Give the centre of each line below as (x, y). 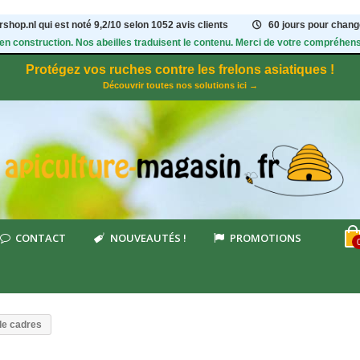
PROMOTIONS (265, 238)
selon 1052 (150, 25)
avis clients (202, 25)
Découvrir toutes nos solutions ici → (180, 85)
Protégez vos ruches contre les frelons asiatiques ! (180, 70)
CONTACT (41, 238)
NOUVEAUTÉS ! (148, 238)
